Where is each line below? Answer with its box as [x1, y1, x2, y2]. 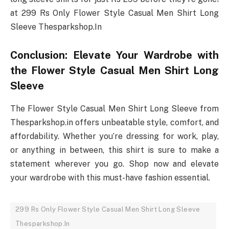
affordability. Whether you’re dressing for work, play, [10, 131, 219, 141]
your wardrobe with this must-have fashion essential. [10, 172, 210, 182]
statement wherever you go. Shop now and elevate [10, 158, 219, 169]
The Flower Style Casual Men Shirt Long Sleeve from [10, 103, 219, 113]
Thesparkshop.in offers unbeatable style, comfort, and [10, 117, 219, 127]
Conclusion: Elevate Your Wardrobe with [10, 49, 219, 62]
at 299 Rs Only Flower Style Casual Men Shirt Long [10, 8, 219, 18]
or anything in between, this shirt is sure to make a [10, 145, 219, 155]
